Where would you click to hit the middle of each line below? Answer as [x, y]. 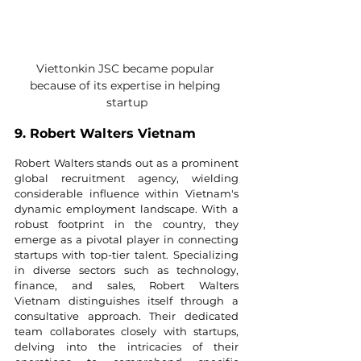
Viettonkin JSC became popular [127, 68]
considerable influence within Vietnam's [127, 193]
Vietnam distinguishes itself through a [127, 300]
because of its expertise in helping [127, 85]
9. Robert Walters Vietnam [105, 133]
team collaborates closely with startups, [127, 331]
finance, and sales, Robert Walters [127, 285]
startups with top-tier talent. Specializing [127, 254]
